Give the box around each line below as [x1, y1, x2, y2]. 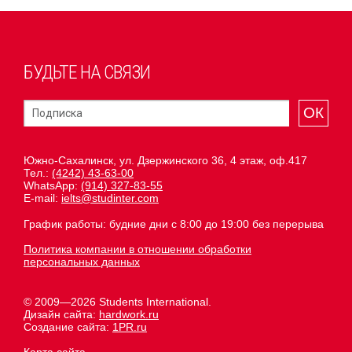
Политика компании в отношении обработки [24, 243, 251, 256]
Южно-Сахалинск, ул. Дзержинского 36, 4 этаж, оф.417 [24, 154, 307, 167]
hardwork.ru [99, 308, 159, 321]
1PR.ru [112, 321, 147, 334]
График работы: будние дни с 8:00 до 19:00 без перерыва [24, 218, 324, 231]
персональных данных [24, 255, 140, 269]
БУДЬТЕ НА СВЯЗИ [24, 61, 150, 84]
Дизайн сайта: [24, 308, 99, 321]
